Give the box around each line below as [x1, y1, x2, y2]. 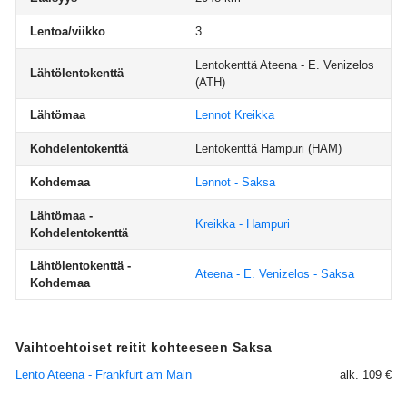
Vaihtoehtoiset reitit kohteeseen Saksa [15, 340, 272, 354]
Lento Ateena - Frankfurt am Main [15, 368, 192, 382]
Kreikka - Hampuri [195, 217, 290, 231]
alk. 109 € [340, 368, 392, 382]
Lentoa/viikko [30, 25, 105, 38]
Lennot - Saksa [195, 175, 275, 189]
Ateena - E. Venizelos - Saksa [195, 267, 354, 281]
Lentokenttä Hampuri [195, 142, 304, 155]
